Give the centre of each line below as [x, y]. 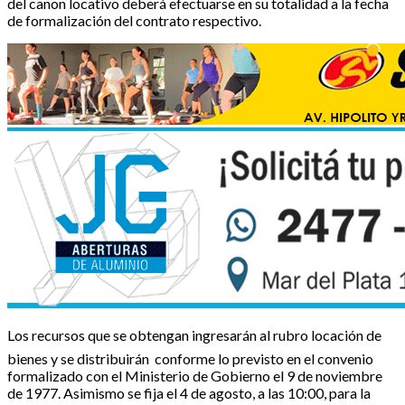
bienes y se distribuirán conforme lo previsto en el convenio [190, 358]
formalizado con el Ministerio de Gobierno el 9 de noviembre [195, 375]
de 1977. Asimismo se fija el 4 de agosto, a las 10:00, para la [189, 392]
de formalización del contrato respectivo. [136, 20]
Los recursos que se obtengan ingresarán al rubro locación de [194, 334]
